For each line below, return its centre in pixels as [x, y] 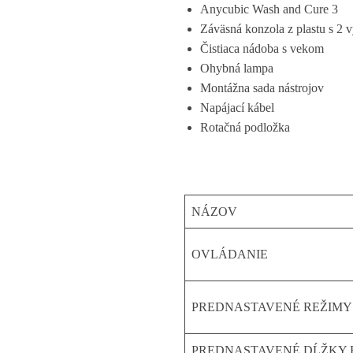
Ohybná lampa [236, 68]
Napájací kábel [237, 107]
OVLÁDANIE [229, 254]
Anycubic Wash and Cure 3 [269, 9]
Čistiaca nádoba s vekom [262, 48]
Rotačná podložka [245, 127]
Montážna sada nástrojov [262, 87]
